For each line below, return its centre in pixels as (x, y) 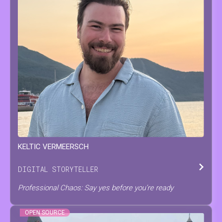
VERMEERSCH (66, 146)
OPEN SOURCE (45, 212)
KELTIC (29, 146)
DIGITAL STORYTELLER (58, 169)
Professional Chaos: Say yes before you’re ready (96, 188)
